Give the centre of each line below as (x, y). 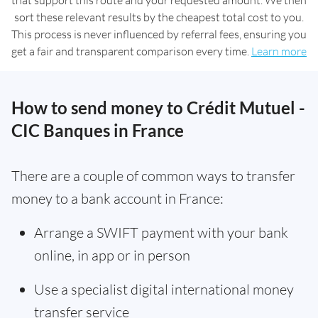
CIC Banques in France (98, 131)
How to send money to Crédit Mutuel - (158, 108)
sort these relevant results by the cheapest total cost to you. (159, 17)
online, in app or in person (112, 256)
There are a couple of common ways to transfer (153, 176)
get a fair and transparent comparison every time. (131, 51)
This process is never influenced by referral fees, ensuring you (159, 34)
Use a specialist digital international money (164, 290)
